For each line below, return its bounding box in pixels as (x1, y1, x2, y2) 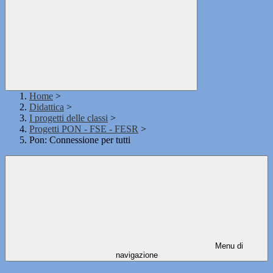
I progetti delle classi (29, 113, 108, 124)
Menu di (213, 241, 243, 251)
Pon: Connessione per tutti (29, 135, 130, 146)
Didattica (29, 102, 64, 113)
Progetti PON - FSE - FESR (29, 124, 138, 135)
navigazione (115, 250, 158, 260)
